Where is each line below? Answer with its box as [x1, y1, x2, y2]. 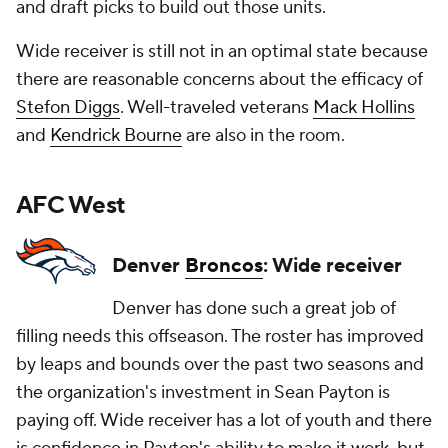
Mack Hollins [313, 96, 415, 120]
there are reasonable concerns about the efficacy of [16, 68, 423, 92]
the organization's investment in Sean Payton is [16, 381, 390, 405]
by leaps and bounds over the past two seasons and [16, 353, 424, 377]
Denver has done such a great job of [112, 297, 396, 321]
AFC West [16, 190, 126, 222]
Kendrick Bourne [50, 124, 182, 148]
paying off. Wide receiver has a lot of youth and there [16, 409, 432, 433]
